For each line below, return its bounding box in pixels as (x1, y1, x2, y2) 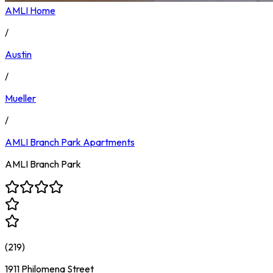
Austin (5, 48, 32, 60)
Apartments (83, 135, 135, 148)
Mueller (5, 91, 36, 104)
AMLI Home (5, 4, 55, 16)
